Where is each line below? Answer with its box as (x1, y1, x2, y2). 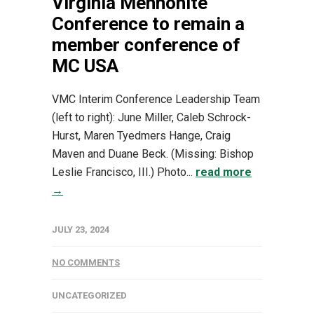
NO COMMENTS (52, 257, 120, 268)
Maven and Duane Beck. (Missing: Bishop (52, 146, 254, 161)
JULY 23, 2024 (52, 224, 109, 235)
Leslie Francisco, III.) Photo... (52, 165, 196, 179)
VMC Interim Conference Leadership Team (52, 92, 260, 106)
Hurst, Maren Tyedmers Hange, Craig (52, 128, 231, 142)
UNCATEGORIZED (52, 289, 127, 301)
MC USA (52, 55, 118, 76)
